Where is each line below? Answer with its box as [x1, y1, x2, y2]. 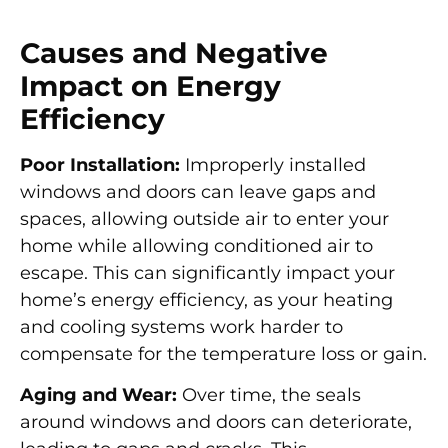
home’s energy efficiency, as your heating [20, 289, 393, 311]
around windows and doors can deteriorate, [20, 411, 412, 434]
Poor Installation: [20, 154, 180, 176]
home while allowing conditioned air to [20, 235, 373, 257]
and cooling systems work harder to [20, 316, 343, 338]
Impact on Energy [20, 69, 281, 103]
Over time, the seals [177, 384, 361, 407]
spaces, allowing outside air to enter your [20, 208, 389, 230]
